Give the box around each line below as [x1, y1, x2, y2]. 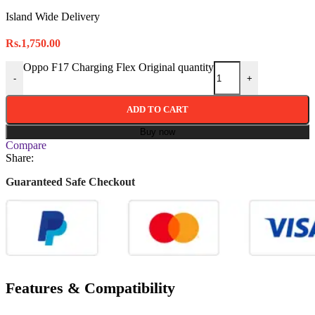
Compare [6, 139, 46, 152]
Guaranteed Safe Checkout [6, 176, 135, 188]
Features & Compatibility [6, 279, 175, 297]
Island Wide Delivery [6, 11, 100, 23]
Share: [6, 152, 34, 165]
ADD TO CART [127, 104, 188, 115]
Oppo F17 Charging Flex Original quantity [23, 61, 214, 74]
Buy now [140, 127, 175, 138]
